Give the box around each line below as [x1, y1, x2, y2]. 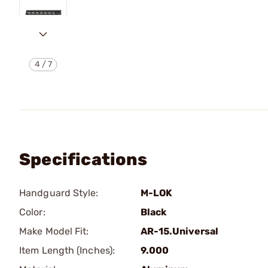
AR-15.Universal [141, 226, 218, 237]
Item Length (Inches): [19, 245, 115, 256]
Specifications [19, 150, 147, 169]
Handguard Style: [19, 187, 99, 199]
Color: [19, 206, 45, 218]
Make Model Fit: [19, 226, 89, 237]
